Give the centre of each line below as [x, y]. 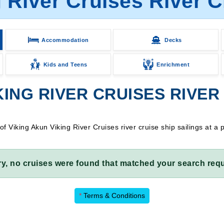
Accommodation [65, 40]
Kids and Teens [65, 64]
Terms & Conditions [113, 195]
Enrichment [173, 64]
